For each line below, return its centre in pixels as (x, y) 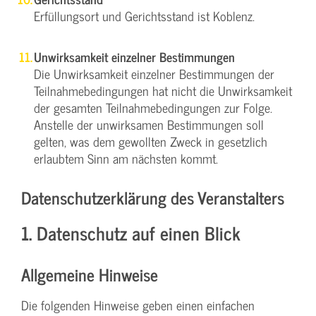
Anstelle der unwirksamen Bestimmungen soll (149, 124)
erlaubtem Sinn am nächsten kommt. (126, 158)
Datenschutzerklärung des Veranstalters (153, 197)
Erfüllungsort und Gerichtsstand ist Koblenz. (144, 16)
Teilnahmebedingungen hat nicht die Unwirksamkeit (163, 90)
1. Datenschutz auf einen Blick (131, 232)
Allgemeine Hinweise (90, 274)
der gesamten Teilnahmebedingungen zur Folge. (153, 107)
